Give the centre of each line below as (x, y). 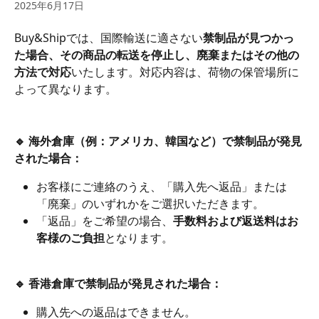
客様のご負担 (70, 237)
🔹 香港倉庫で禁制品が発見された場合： (118, 283)
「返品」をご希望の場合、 (105, 220)
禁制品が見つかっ (249, 38)
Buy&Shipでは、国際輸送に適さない (109, 38)
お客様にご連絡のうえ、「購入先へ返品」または (162, 186)
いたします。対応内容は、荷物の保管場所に (185, 72)
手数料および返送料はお (236, 220)
